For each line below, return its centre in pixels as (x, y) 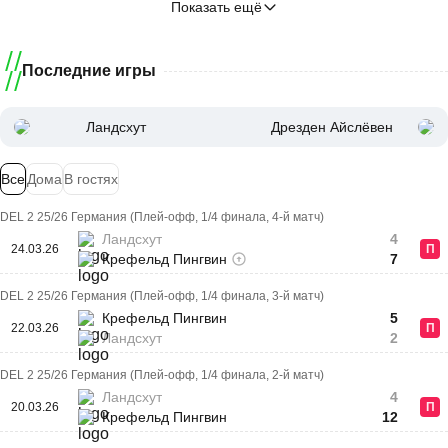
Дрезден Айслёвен (332, 127)
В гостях (91, 179)
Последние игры (89, 70)
